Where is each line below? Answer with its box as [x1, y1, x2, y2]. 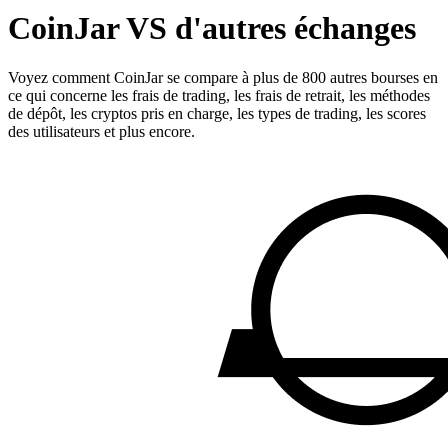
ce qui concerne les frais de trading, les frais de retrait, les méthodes [8, 86, 430, 104]
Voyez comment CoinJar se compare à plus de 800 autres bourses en [8, 68, 438, 86]
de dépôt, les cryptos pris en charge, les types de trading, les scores [8, 104, 426, 122]
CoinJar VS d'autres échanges [8, 10, 416, 47]
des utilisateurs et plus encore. [8, 122, 195, 140]
